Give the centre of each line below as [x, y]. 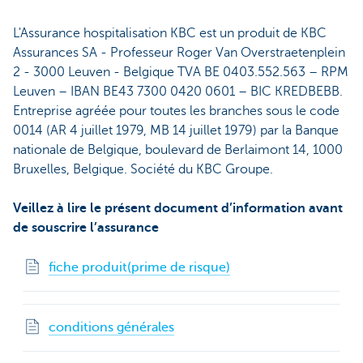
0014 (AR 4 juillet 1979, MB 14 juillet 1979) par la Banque [176, 130]
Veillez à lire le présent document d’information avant [178, 208]
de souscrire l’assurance [86, 227]
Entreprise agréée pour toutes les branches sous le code [176, 111]
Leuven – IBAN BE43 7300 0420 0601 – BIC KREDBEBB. [178, 91]
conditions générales [111, 327]
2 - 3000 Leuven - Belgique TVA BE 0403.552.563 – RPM [181, 72]
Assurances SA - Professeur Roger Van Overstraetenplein [179, 52]
